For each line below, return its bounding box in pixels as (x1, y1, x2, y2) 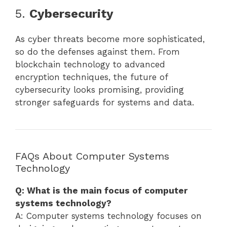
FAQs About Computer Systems (15, 149, 169, 162)
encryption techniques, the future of (15, 71, 168, 82)
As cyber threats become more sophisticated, (15, 33, 205, 44)
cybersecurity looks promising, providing (15, 84, 184, 95)
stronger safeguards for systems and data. (15, 97, 194, 107)
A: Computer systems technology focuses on (15, 210, 202, 221)
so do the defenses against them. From (15, 46, 180, 57)
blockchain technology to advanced (15, 59, 165, 69)
